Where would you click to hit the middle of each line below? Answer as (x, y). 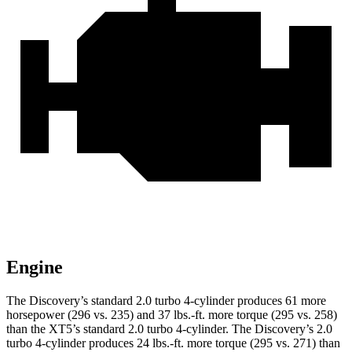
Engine (35, 267)
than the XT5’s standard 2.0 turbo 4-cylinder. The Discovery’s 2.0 (169, 328)
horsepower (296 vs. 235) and (82, 314)
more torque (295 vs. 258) (271, 314)
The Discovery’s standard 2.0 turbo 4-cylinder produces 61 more (166, 300)
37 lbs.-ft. (181, 314)
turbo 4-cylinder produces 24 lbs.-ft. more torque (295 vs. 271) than (173, 343)
